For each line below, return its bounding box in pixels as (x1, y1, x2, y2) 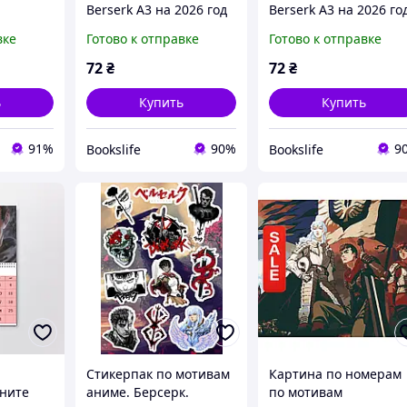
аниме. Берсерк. (86, 382, 190, 401)
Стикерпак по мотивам (86, 364, 231, 382)
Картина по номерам (269, 364, 402, 382)
